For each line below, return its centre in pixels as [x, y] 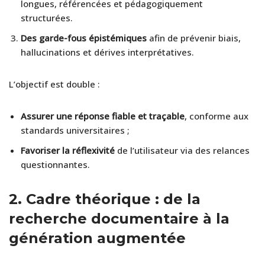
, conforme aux [216, 116]
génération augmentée [97, 238]
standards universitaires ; [75, 130]
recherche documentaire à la [119, 218]
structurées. [47, 17]
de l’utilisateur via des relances [182, 150]
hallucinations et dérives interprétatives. [107, 52]
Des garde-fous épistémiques [84, 38]
